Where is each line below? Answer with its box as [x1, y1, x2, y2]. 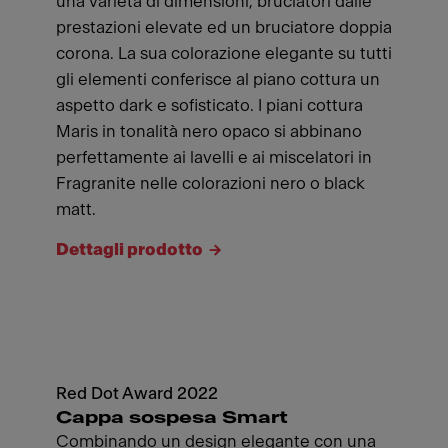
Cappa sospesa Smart [56, 409, 288, 426]
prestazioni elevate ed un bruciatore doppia [56, 19, 392, 36]
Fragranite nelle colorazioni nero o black [56, 175, 365, 192]
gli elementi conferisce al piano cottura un [56, 71, 380, 88]
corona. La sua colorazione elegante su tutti [56, 45, 392, 62]
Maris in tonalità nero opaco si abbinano [56, 123, 362, 140]
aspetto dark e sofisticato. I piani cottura [56, 97, 363, 114]
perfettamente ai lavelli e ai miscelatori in [56, 149, 372, 166]
